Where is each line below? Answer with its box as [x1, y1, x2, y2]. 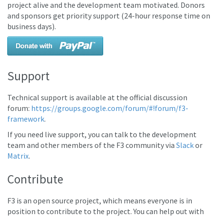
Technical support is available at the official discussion [7, 92, 187, 102]
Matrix [7, 151, 29, 161]
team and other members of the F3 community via [7, 140, 176, 150]
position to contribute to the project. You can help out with [7, 206, 204, 216]
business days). [7, 21, 56, 31]
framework [7, 114, 44, 124]
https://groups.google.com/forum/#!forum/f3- [31, 103, 188, 113]
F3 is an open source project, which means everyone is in [7, 196, 192, 205]
